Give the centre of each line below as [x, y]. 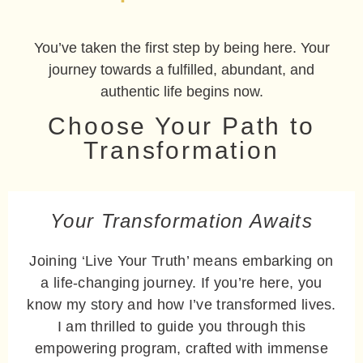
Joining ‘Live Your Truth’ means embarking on [181, 261]
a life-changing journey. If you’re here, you [181, 283]
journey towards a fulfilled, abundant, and [181, 69]
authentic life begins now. [181, 91]
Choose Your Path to [181, 126]
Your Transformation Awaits [181, 221]
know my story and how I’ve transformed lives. [181, 305]
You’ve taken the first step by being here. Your [181, 47]
